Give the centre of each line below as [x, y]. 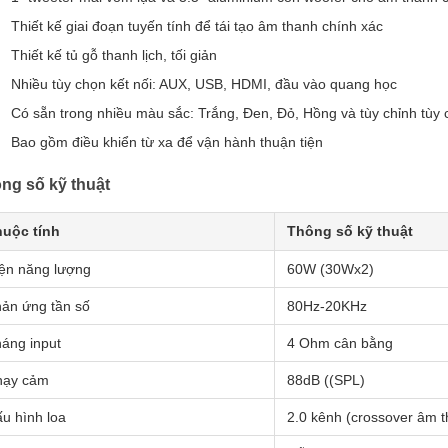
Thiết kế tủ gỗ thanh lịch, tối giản [114, 55]
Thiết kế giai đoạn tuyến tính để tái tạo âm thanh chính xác [197, 26]
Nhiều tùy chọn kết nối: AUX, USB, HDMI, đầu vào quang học [204, 84]
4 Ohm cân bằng [340, 343]
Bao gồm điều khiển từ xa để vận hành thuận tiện [167, 142]
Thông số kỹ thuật [350, 231]
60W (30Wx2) [330, 269]
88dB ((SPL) [326, 380]
